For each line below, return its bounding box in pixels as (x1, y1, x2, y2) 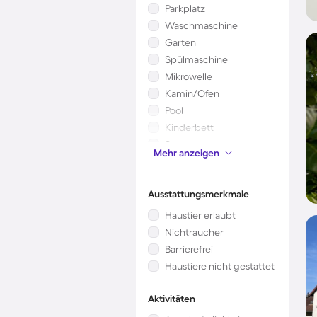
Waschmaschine (165, 20, 238, 31)
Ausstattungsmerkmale (148, 188, 249, 200)
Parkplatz (165, 3, 205, 14)
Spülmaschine (165, 54, 228, 65)
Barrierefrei (165, 243, 213, 255)
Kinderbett (165, 122, 214, 133)
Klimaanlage (165, 156, 219, 167)
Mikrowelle (165, 71, 212, 82)
